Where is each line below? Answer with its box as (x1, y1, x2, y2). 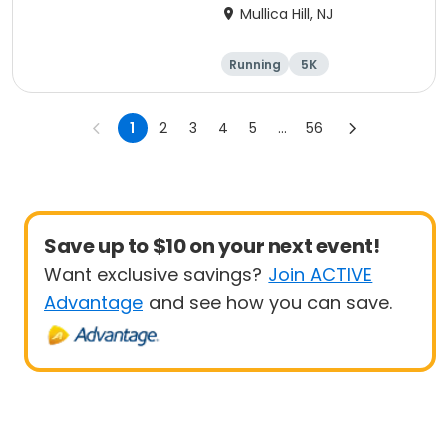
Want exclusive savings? (44, 262, 262, 287)
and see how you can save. (149, 290, 393, 315)
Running (229, 56, 281, 73)
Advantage (44, 290, 143, 315)
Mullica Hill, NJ (240, 4, 333, 24)
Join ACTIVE (268, 262, 373, 287)
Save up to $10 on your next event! (44, 232, 380, 260)
